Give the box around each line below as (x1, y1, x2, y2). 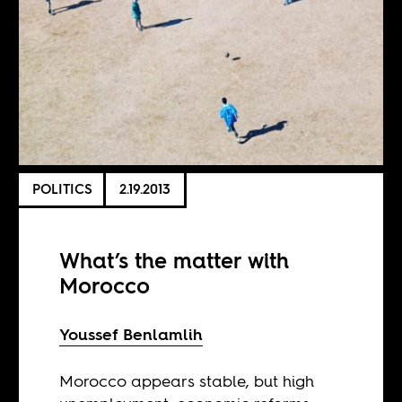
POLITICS (32, 179, 93, 199)
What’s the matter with (59, 245, 290, 275)
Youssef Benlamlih (59, 322, 204, 345)
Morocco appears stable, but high (59, 369, 315, 392)
